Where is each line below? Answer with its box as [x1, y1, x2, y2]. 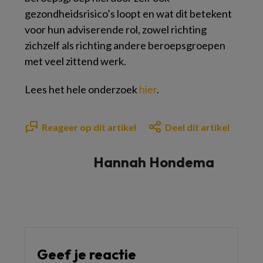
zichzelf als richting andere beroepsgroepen [25, 38, 225, 52]
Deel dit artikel [165, 121, 230, 133]
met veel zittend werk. [25, 54, 126, 68]
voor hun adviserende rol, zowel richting [25, 22, 207, 36]
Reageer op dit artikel [42, 121, 136, 133]
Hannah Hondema [93, 153, 214, 171]
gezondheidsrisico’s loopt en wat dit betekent [25, 6, 232, 20]
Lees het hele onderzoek [25, 82, 139, 96]
